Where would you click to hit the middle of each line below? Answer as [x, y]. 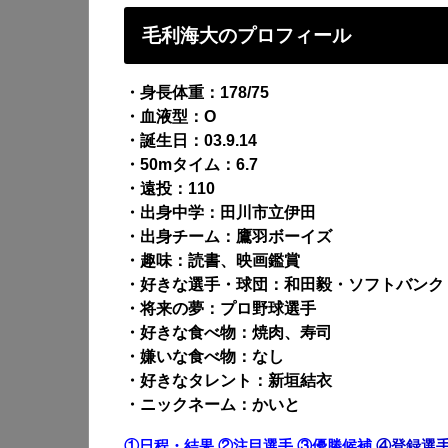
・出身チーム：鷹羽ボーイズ [228, 236]
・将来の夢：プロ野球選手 [220, 308]
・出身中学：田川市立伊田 [220, 212]
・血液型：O [170, 116]
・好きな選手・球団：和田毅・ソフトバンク [284, 284]
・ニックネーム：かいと [212, 404]
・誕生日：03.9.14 [190, 140]
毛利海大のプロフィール [247, 35]
